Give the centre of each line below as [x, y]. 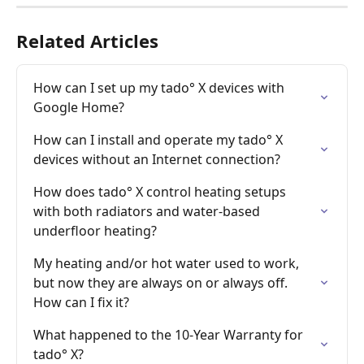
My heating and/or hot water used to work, [168, 264]
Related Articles [87, 41]
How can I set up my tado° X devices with [160, 88]
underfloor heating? [95, 231]
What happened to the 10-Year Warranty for [170, 335]
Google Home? [79, 108]
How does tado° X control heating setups [161, 192]
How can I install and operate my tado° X [160, 140]
